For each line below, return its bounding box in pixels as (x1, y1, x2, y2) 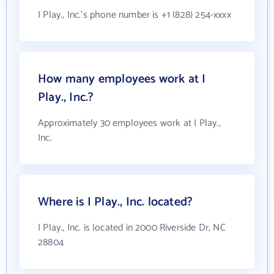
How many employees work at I (38, 69, 206, 89)
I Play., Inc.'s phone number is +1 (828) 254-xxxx (38, 7, 231, 23)
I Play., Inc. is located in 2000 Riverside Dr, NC (38, 220, 226, 236)
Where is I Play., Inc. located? (38, 192, 193, 212)
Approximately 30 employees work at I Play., (38, 115, 221, 131)
